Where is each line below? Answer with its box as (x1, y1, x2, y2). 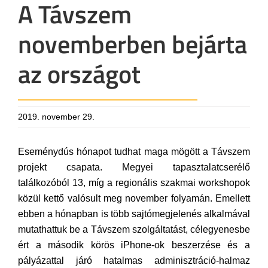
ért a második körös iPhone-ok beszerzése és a (18, 240, 250, 250)
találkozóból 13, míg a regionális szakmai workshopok (18, 178, 250, 188)
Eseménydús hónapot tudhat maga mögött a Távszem (18, 147, 250, 157)
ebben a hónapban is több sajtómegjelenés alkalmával (18, 209, 250, 219)
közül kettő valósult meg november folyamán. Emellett (18, 193, 250, 203)
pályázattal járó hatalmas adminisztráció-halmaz (18, 255, 250, 266)
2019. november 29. (18, 112, 95, 121)
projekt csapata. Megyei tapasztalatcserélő (18, 162, 250, 172)
